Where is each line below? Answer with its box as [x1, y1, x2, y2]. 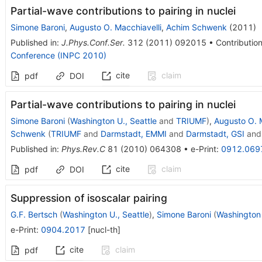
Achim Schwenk [166, 22, 227, 32]
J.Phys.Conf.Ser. [61, 37, 125, 47]
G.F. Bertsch [10, 209, 57, 219]
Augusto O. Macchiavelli [69, 22, 161, 32]
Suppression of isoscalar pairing [10, 191, 167, 204]
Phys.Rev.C [61, 143, 105, 154]
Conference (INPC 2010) [10, 50, 106, 60]
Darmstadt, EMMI [100, 128, 167, 139]
